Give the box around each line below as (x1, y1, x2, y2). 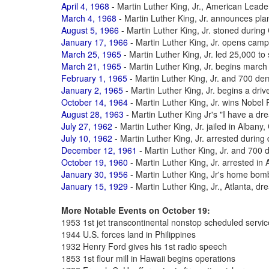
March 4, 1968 (61, 12, 116, 24)
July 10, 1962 (61, 132, 112, 144)
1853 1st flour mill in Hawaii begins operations (61, 252, 235, 264)
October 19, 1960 (61, 156, 128, 168)
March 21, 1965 (61, 60, 121, 72)
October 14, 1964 (61, 96, 128, 108)
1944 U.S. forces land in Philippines (61, 228, 196, 240)
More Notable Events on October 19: (61, 204, 210, 216)
